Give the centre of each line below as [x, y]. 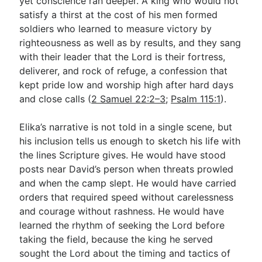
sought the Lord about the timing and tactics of [125, 253]
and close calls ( [56, 99]
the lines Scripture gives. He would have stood [123, 155]
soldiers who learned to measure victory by [116, 29]
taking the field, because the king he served [116, 239]
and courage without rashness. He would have [122, 211]
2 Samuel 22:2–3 [129, 99]
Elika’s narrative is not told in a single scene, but [126, 127]
